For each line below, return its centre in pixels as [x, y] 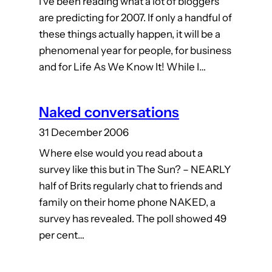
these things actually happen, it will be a [130, 34]
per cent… [62, 235]
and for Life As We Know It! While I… [122, 67]
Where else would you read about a [121, 153]
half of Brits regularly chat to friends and [131, 186]
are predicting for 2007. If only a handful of [135, 18]
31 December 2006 [84, 133]
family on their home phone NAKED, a [127, 202]
